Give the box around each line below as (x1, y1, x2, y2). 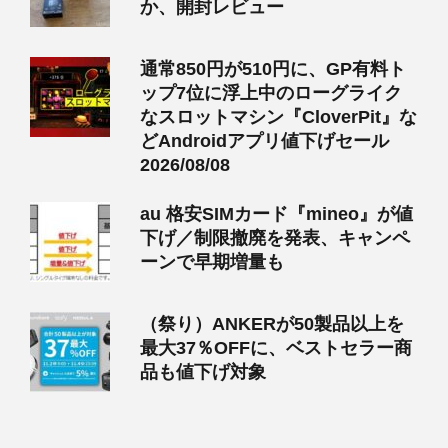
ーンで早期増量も (140, 251, 284, 272)
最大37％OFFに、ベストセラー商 (140, 337, 412, 358)
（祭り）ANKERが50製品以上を (140, 313, 404, 334)
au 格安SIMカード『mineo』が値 (140, 203, 413, 224)
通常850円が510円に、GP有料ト (140, 58, 406, 79)
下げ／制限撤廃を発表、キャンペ (140, 227, 410, 248)
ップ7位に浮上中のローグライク (140, 82, 402, 103)
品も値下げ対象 (140, 361, 266, 382)
